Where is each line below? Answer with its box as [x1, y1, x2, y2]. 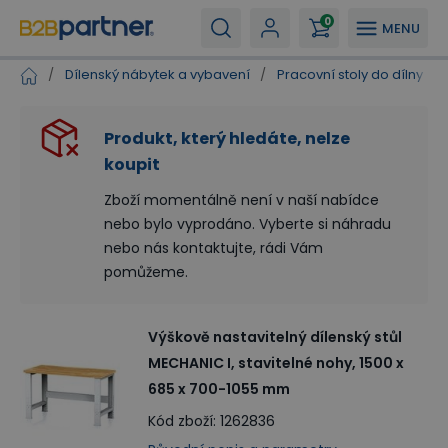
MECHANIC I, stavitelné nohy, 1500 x [148, 353, 404, 373]
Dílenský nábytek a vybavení [65, 65, 250, 84]
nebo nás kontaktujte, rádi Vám [104, 238, 323, 258]
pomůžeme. [104, 262, 188, 282]
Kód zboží [148, 411, 213, 431]
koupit [104, 153, 160, 176]
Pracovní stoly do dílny [277, 65, 423, 84]
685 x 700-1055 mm [148, 379, 290, 399]
